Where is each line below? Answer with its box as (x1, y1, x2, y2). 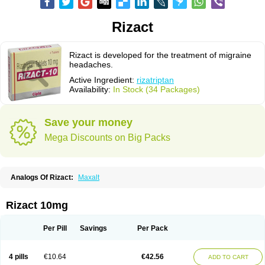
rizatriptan (137, 75, 174, 85)
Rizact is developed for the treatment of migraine (69, 50, 251, 60)
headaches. (69, 60, 113, 69)
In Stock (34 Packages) (113, 85, 200, 94)
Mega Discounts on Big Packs (44, 132, 170, 143)
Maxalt (78, 173, 99, 182)
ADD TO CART (208, 254, 248, 260)
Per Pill (43, 224, 67, 232)
